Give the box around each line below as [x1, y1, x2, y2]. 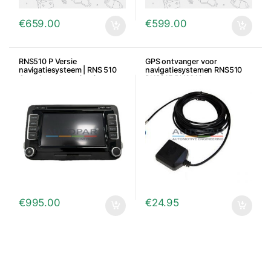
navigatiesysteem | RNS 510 [18, 65, 117, 75]
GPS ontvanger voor [145, 57, 218, 67]
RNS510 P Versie [18, 57, 77, 67]
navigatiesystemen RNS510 [145, 65, 243, 75]
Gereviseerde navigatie [18, 74, 100, 83]
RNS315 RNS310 [145, 74, 203, 83]
